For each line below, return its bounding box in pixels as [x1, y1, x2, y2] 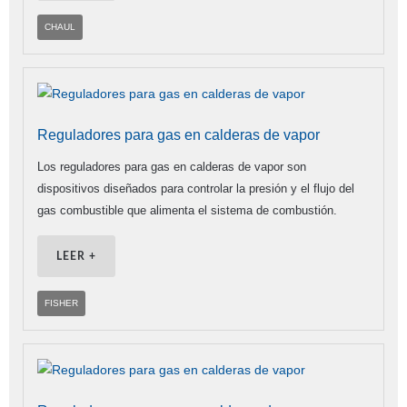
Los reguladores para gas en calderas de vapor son [37, 160, 306, 174]
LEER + [56, 251, 96, 263]
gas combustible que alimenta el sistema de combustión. [37, 203, 337, 218]
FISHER [45, 298, 78, 309]
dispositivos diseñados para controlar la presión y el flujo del [37, 182, 354, 196]
